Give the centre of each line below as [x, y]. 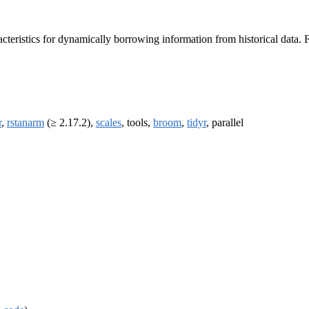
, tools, [137, 123]
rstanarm [26, 123]
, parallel [225, 123]
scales [109, 123]
